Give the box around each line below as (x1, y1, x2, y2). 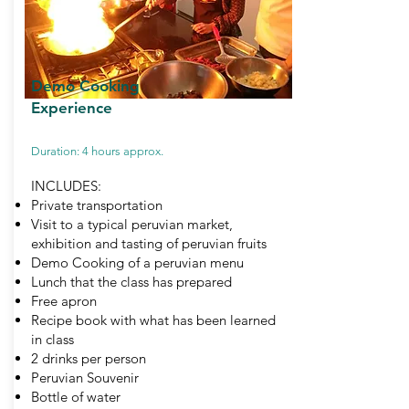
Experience (31, 99, 112, 117)
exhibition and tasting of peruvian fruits (31, 235, 267, 252)
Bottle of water (31, 388, 121, 405)
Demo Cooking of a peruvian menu (31, 254, 244, 271)
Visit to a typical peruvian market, (31, 215, 233, 233)
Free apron (31, 292, 97, 309)
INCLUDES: (31, 177, 101, 194)
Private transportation (31, 196, 163, 214)
